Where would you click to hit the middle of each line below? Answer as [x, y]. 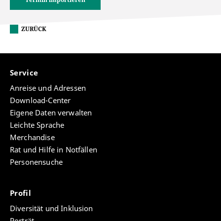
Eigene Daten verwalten [51, 113]
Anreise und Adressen [48, 88]
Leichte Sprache [37, 125]
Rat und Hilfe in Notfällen [54, 150]
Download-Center [40, 100]
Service [25, 73]
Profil [22, 193]
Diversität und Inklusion [52, 208]
